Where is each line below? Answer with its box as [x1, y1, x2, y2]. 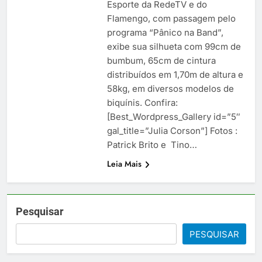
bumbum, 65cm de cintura [106, 54, 216, 66]
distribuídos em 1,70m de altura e [106, 68, 243, 80]
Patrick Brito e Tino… [106, 139, 197, 150]
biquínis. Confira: [106, 96, 178, 108]
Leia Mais [106, 157, 142, 170]
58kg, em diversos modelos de [106, 82, 234, 94]
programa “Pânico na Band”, [106, 26, 223, 38]
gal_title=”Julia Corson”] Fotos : [106, 125, 237, 136]
